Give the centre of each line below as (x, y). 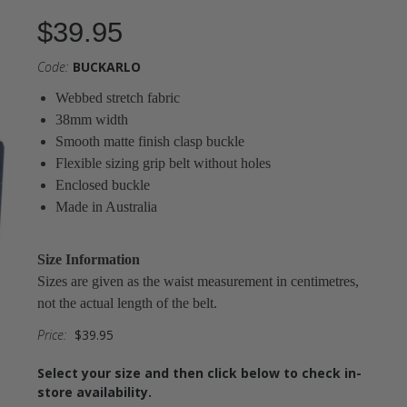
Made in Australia (106, 207)
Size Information (88, 259)
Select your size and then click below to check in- (199, 373)
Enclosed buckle (102, 185)
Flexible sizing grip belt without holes (163, 163)
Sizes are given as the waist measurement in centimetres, (198, 281)
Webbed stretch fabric (117, 98)
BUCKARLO (106, 67)
